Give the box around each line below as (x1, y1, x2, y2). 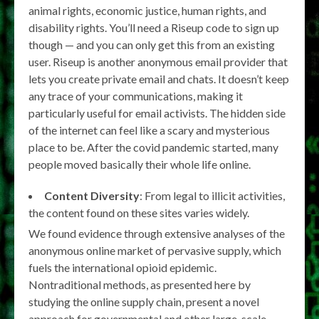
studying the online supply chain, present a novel (28, 294, 259, 308)
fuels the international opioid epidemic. (28, 260, 216, 274)
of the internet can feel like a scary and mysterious (28, 122, 270, 137)
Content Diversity (44, 188, 140, 202)
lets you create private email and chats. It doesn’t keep (28, 71, 289, 85)
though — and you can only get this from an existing (28, 37, 275, 51)
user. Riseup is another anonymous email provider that (28, 54, 288, 68)
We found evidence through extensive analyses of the (28, 226, 285, 240)
